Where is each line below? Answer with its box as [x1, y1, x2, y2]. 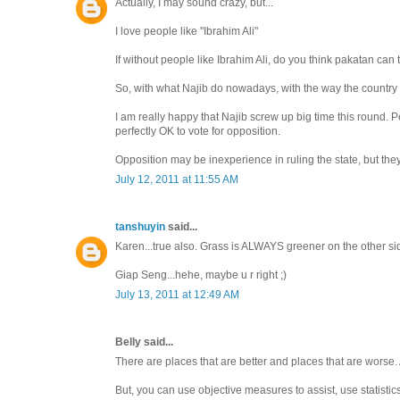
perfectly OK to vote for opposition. [115, 124, 280, 137]
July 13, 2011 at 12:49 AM [115, 287, 239, 301]
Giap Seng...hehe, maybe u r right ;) [115, 268, 287, 281]
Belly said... [115, 335, 173, 348]
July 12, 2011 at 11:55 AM [115, 172, 238, 186]
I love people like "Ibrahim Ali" [115, 24, 258, 37]
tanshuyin [115, 220, 165, 233]
